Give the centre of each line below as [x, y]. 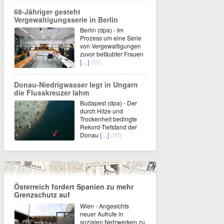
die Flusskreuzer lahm [51, 92]
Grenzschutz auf [42, 194]
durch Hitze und [101, 111]
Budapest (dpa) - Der [108, 103]
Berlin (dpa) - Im [102, 30]
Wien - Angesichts [104, 206]
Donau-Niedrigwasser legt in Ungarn [76, 84]
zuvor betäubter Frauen [112, 54]
